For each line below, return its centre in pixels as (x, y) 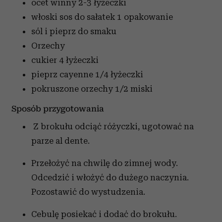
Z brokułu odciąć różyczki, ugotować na (112, 127)
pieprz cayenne (62, 75)
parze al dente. (60, 141)
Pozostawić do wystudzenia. (88, 192)
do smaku (97, 31)
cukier (44, 60)
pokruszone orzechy (72, 89)
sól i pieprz (54, 31)
